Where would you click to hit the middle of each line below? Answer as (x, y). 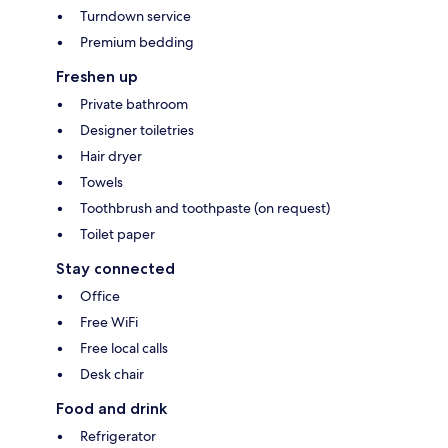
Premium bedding (137, 41)
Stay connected (115, 268)
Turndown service (135, 15)
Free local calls (124, 347)
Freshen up (97, 76)
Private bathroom (134, 103)
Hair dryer (111, 155)
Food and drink (111, 408)
